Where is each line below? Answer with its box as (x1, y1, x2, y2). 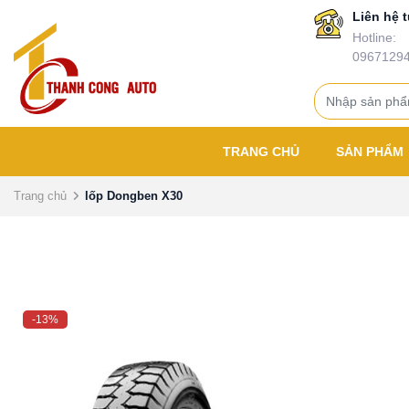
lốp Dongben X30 (85, 189, 183, 203)
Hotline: (351, 30, 396, 45)
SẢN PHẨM (336, 144, 407, 159)
